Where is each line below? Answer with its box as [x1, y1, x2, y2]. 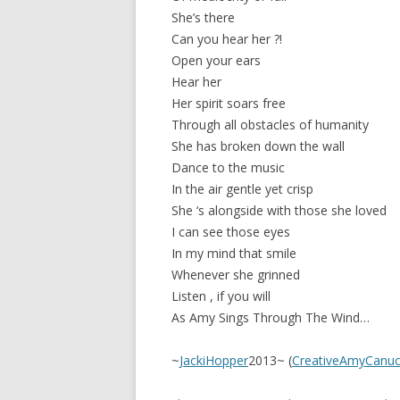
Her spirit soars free [171, 95, 286, 112]
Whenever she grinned [171, 266, 300, 283]
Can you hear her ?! [171, 30, 282, 47]
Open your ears [171, 52, 261, 69]
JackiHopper [179, 352, 248, 369]
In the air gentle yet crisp [171, 180, 313, 197]
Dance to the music [171, 159, 285, 176]
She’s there [171, 9, 235, 26]
